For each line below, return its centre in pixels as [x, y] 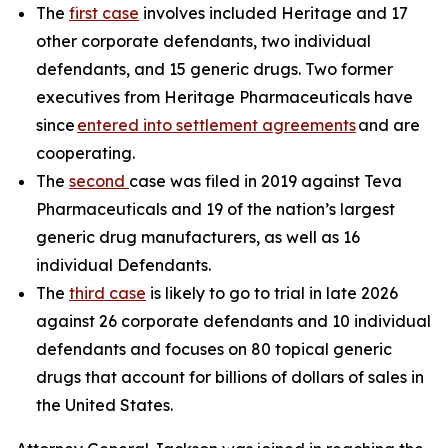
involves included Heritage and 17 [273, 13]
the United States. [104, 405]
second [99, 181]
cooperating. [85, 153]
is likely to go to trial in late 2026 [272, 293]
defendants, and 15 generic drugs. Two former [214, 69]
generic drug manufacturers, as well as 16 [198, 237]
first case [104, 13]
